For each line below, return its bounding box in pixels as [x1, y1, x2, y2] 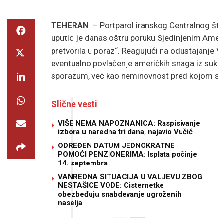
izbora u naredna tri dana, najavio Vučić [58, 127, 193, 136]
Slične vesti [51, 98, 97, 109]
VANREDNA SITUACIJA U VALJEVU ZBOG [58, 172, 202, 181]
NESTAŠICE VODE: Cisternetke [58, 181, 164, 190]
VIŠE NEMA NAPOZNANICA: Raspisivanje [58, 118, 200, 127]
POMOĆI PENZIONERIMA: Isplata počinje [58, 149, 197, 159]
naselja [58, 198, 82, 207]
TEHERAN [51, 20, 91, 30]
